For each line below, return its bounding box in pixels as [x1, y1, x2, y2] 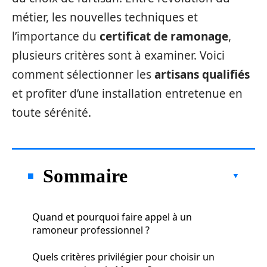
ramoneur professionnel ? [32, 223, 150, 237]
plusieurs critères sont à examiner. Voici [12, 48, 225, 63]
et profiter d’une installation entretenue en [12, 86, 243, 101]
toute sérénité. [12, 105, 91, 120]
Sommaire [43, 164, 128, 187]
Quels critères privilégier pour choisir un [32, 250, 215, 263]
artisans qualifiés [154, 67, 250, 82]
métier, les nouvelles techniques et [12, 10, 198, 25]
